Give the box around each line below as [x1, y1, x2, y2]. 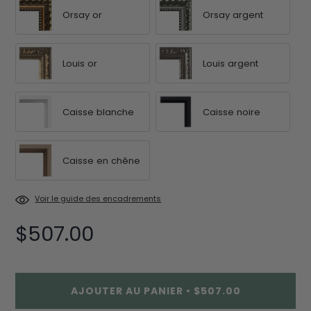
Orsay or [62, 8, 103, 22]
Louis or [62, 56, 98, 70]
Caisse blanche [62, 105, 135, 119]
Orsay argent [203, 8, 263, 22]
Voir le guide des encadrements [35, 193, 162, 205]
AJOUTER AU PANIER [70, 283, 183, 298]
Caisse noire [203, 105, 260, 119]
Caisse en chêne [62, 153, 141, 167]
